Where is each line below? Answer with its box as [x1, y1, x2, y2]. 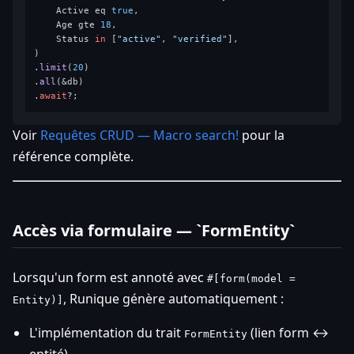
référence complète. [13, 148, 134, 166]
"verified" [172, 34, 228, 45]
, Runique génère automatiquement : [63, 290, 284, 308]
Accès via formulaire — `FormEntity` [13, 220, 295, 242]
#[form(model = [207, 273, 296, 285]
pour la [239, 126, 284, 145]
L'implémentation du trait [29, 324, 184, 342]
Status [34, 34, 96, 45]
